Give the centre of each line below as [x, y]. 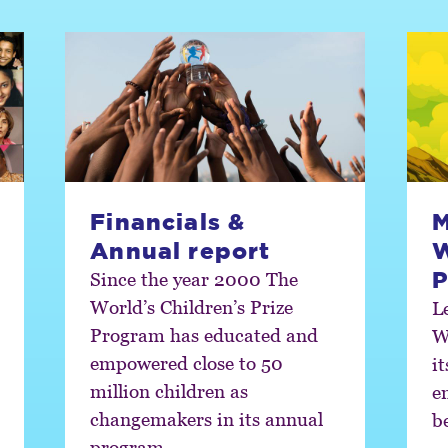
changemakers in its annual [207, 418]
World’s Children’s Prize [192, 306]
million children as [169, 390]
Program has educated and [204, 334]
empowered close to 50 [142, 362]
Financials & [168, 220]
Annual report [180, 249]
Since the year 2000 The [194, 278]
